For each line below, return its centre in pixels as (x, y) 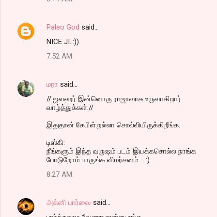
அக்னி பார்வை (69, 202)
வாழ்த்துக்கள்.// (70, 107)
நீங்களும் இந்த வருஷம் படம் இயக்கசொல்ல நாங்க (121, 151)
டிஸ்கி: (56, 142)
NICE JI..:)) (63, 41)
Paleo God (63, 27)
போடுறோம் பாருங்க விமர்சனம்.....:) (98, 160)
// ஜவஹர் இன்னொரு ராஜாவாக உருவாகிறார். (115, 99)
